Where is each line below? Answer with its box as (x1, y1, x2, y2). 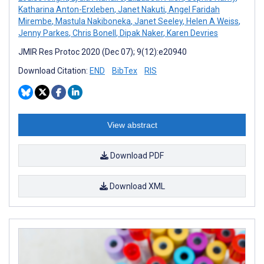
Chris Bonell (71, 28, 116, 38)
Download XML (107, 181, 165, 191)
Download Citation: (18, 65, 90, 75)
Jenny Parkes (18, 28, 69, 38)
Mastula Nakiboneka (54, 16, 131, 26)
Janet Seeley (133, 16, 183, 26)
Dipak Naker (118, 28, 163, 38)
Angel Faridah (167, 4, 220, 14)
